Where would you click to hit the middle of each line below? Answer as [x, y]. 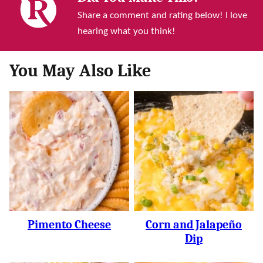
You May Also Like [80, 70]
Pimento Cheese [69, 224]
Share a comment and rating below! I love [162, 15]
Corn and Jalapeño [194, 224]
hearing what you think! [127, 31]
